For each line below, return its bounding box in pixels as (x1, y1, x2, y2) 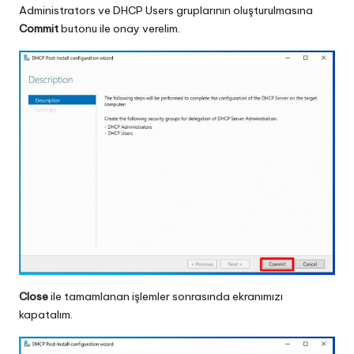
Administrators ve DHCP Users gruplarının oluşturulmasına (19, 3, 313, 18)
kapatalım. (19, 307, 73, 322)
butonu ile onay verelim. (58, 21, 180, 36)
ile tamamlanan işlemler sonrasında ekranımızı (48, 289, 283, 304)
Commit (19, 21, 58, 36)
